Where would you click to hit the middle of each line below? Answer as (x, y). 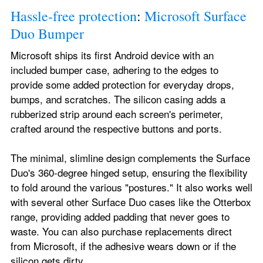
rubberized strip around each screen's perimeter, (117, 114)
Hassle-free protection (74, 16)
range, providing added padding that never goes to (120, 217)
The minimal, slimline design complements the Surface (130, 158)
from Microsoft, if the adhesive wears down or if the (123, 246)
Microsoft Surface (195, 16)
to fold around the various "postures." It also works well (131, 187)
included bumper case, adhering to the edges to (114, 70)
